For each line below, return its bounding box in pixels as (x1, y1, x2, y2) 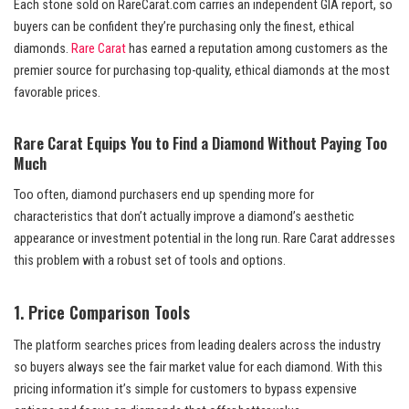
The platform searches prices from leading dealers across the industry (14, 338, 381, 354)
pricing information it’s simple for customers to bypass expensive (14, 382, 357, 398)
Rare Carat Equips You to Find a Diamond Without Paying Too (14, 131, 387, 155)
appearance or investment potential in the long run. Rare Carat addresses (14, 231, 395, 247)
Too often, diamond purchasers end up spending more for (14, 187, 314, 204)
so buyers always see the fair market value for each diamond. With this (14, 360, 383, 376)
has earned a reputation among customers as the (126, 41, 388, 58)
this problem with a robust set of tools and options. (14, 253, 286, 269)
